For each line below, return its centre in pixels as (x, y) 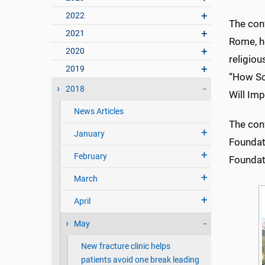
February (90, 157)
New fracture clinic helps (125, 247)
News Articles (98, 112)
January (89, 134)
